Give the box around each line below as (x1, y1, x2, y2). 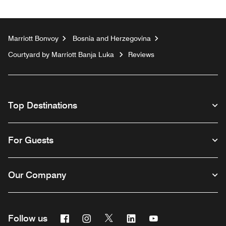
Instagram (91, 212, 129, 222)
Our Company (8, 169, 66, 180)
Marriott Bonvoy (8, 34, 59, 42)
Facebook (69, 212, 106, 222)
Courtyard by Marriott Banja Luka (8, 50, 114, 59)
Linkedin (136, 212, 167, 222)
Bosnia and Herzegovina (73, 34, 151, 42)
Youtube (158, 212, 189, 222)
